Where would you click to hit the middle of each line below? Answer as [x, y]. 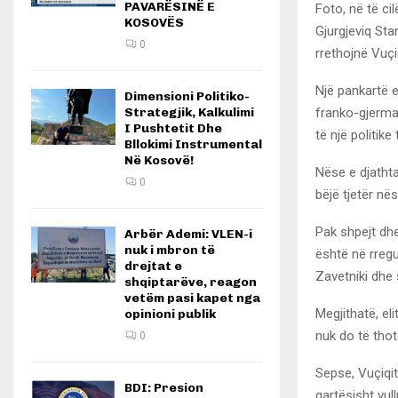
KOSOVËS [154, 23]
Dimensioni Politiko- [187, 96]
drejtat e [153, 266]
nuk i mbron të [170, 250]
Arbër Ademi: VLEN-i [188, 234]
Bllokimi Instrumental [193, 144]
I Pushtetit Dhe [173, 128]
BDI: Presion [164, 388]
